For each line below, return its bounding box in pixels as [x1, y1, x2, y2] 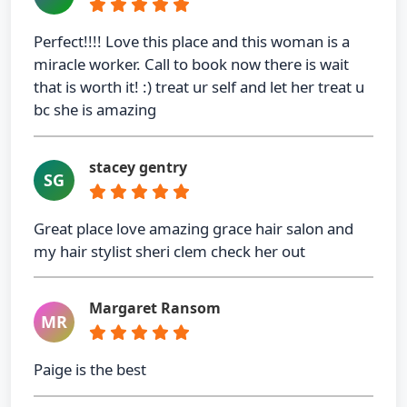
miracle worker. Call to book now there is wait [34, 54, 349, 75]
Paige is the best [34, 359, 146, 381]
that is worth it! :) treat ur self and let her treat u [34, 76, 364, 98]
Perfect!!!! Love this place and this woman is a [34, 31, 350, 53]
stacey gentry [89, 156, 187, 177]
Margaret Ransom [89, 298, 221, 319]
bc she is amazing [34, 99, 156, 121]
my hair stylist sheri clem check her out [34, 240, 305, 262]
